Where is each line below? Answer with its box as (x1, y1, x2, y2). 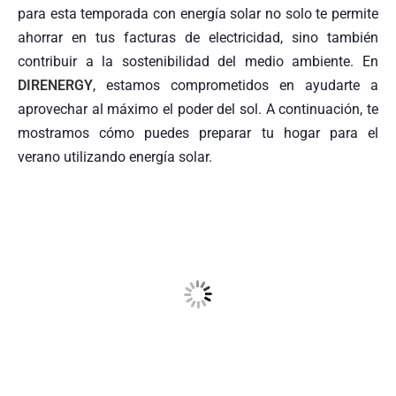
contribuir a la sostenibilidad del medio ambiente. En (18, 52, 378, 70)
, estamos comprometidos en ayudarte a (93, 76, 378, 94)
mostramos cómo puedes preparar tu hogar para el (18, 124, 378, 141)
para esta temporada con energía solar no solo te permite (18, 4, 378, 22)
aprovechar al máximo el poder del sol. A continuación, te (18, 100, 378, 118)
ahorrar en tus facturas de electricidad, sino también (18, 28, 378, 46)
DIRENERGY (18, 76, 93, 94)
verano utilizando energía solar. (18, 148, 212, 165)
